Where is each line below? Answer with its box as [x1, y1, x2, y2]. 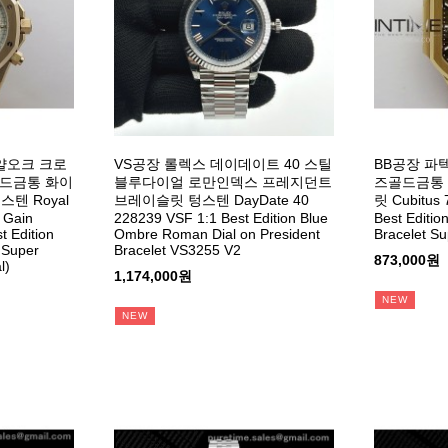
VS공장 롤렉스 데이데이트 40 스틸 [113, 156, 332, 173]
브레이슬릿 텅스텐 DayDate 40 [113, 192, 309, 209]
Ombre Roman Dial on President [113, 226, 320, 243]
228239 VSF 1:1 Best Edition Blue [113, 210, 328, 227]
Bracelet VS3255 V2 [113, 242, 241, 259]
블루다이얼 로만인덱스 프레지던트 [113, 174, 332, 191]
